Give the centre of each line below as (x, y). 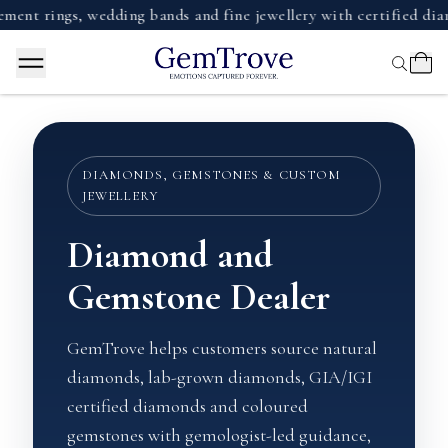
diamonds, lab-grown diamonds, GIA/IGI (219, 377)
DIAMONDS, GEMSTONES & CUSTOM (211, 175)
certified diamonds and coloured (187, 406)
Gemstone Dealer (198, 297)
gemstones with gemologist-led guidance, (218, 435)
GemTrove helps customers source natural (221, 348)
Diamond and (169, 255)
